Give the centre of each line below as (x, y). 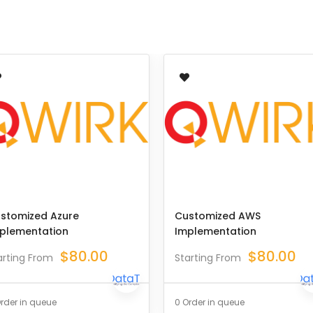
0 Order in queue (210, 302)
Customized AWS (218, 216)
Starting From (208, 258)
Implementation (216, 231)
